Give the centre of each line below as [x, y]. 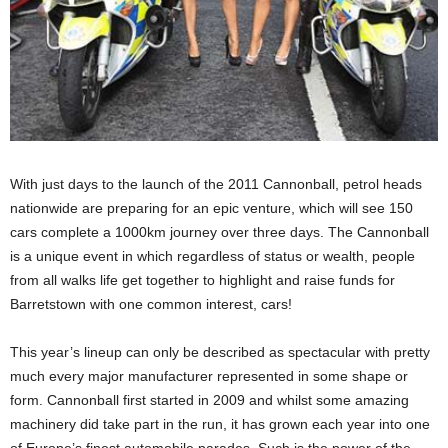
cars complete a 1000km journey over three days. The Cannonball [219, 231]
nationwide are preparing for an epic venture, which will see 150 [211, 207]
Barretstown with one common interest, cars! [151, 303]
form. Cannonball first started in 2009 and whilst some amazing [209, 399]
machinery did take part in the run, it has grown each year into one [220, 423]
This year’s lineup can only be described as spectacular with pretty [220, 351]
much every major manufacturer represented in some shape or [209, 375]
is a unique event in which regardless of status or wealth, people [212, 255]
